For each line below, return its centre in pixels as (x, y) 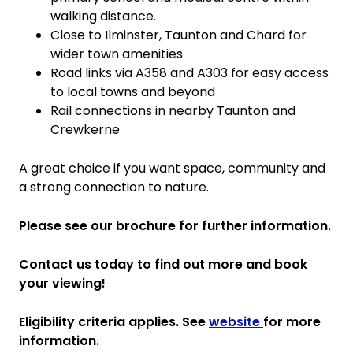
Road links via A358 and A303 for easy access (190, 73)
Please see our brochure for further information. (175, 226)
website (236, 322)
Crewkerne (85, 130)
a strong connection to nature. (114, 187)
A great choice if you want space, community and (172, 168)
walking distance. (103, 16)
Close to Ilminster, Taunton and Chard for (178, 35)
